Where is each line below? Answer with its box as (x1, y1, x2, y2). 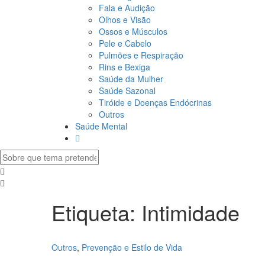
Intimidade (141, 196, 240, 227)
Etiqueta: (51, 196, 141, 227)
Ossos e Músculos (99, 25, 167, 37)
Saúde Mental (75, 119, 127, 132)
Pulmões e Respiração (99, 49, 183, 61)
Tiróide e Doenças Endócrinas (99, 96, 212, 108)
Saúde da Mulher (99, 72, 163, 85)
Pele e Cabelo (99, 37, 151, 49)
